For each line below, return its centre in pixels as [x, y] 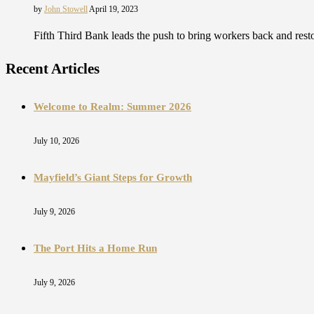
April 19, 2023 [114, 9]
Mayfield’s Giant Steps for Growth [113, 177]
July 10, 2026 [56, 141]
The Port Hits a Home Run [95, 248]
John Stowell [66, 9]
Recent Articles [53, 69]
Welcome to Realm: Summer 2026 [112, 107]
